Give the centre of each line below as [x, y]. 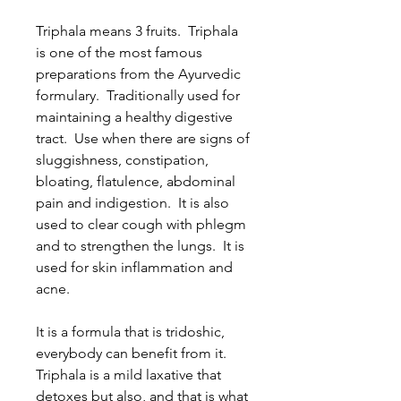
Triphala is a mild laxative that [128, 375]
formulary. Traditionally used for [138, 95]
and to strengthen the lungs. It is [140, 246]
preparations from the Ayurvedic [138, 74]
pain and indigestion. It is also [132, 203]
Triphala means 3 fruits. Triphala [137, 31]
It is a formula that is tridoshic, [130, 332]
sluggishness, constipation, [122, 160]
